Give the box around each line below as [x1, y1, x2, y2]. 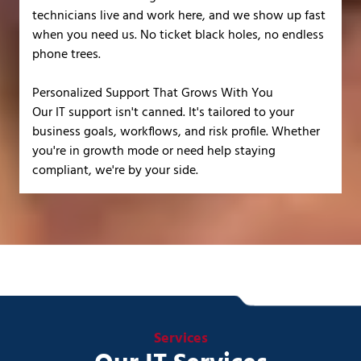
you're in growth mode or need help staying [32, 140, 276, 162]
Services [153, 326, 208, 351]
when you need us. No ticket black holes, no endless [32, 24, 324, 46]
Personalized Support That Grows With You [32, 82, 273, 104]
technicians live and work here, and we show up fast [32, 5, 326, 27]
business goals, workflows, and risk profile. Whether [32, 121, 320, 143]
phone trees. [32, 44, 101, 65]
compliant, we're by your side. [32, 160, 198, 181]
